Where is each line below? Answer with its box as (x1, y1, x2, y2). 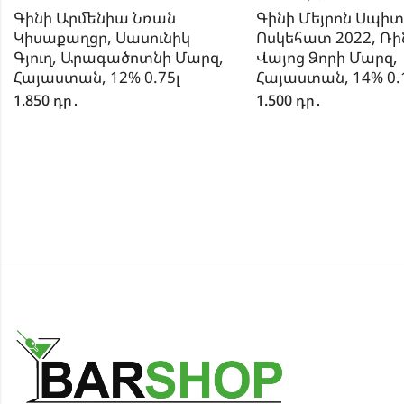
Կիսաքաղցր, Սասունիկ (13, 27, 190, 49)
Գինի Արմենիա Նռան (13, 7, 176, 29)
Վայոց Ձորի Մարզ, (255, 47, 398, 69)
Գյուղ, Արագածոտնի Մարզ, (13, 47, 224, 69)
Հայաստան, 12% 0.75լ (13, 67, 180, 88)
